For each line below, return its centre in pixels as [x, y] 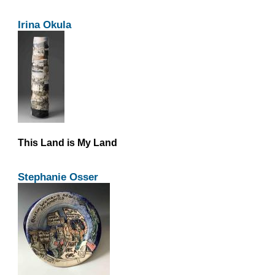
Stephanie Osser [58, 176]
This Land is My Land [67, 142]
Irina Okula [44, 24]
